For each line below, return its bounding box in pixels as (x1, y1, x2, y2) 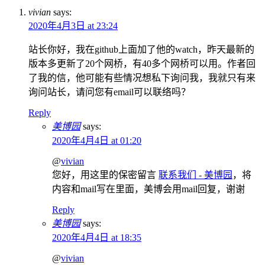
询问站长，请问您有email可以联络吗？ (28, 87, 190, 98)
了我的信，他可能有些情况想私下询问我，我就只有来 (28, 73, 256, 83)
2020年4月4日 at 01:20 (52, 135, 141, 146)
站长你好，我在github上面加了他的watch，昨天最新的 (28, 44, 254, 55)
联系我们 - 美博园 (159, 170, 232, 180)
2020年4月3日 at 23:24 (28, 21, 118, 31)
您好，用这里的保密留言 (52, 170, 159, 180)
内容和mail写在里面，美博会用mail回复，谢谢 (52, 184, 245, 195)
